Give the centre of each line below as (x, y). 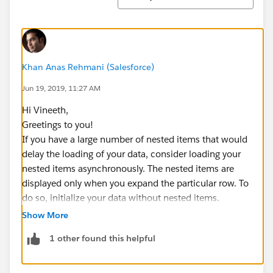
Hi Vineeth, (45, 110)
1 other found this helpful (102, 239)
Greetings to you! (58, 124)
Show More (45, 215)
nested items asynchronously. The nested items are (128, 168)
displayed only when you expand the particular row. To (135, 183)
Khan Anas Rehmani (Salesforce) (88, 67)
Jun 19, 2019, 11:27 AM (61, 88)
